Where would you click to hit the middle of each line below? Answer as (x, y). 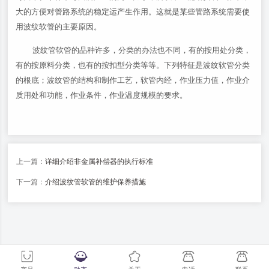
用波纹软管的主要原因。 (59, 27)
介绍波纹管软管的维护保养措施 (96, 182)
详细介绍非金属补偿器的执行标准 (99, 161)
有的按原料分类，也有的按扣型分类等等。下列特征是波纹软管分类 (133, 65)
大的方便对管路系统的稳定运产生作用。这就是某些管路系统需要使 (133, 12)
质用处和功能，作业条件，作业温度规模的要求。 (102, 95)
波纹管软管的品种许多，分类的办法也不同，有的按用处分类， (142, 50)
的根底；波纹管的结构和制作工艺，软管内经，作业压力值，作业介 (133, 80)
